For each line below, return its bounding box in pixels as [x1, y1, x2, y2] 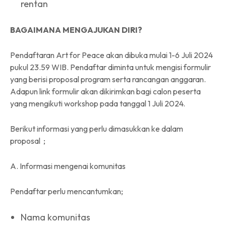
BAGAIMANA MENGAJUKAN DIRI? [10, 24, 142, 35]
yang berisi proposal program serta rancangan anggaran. [10, 74, 206, 84]
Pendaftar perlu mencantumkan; [10, 186, 123, 196]
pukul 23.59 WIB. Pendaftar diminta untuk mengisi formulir [10, 62, 211, 72]
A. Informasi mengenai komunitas [10, 160, 126, 171]
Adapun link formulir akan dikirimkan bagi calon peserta [10, 86, 201, 96]
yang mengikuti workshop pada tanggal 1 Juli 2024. [10, 98, 185, 108]
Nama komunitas [21, 211, 92, 223]
